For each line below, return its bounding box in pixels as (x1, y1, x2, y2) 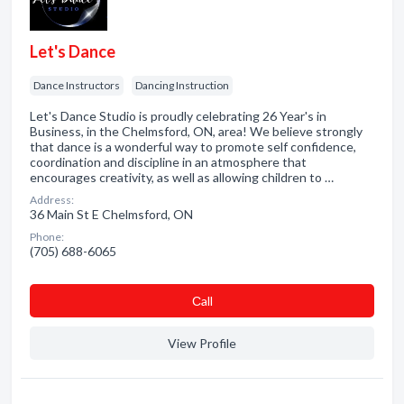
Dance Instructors (33, 78, 120, 92)
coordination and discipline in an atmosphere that (30, 154, 307, 170)
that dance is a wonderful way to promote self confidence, (30, 139, 356, 154)
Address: (30, 193, 74, 207)
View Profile (168, 335, 236, 351)
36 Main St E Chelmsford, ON (30, 207, 193, 222)
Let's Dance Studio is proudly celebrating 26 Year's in (30, 108, 326, 124)
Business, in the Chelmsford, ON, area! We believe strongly (30, 124, 363, 139)
